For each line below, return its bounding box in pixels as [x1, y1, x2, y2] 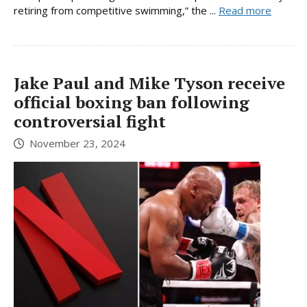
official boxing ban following [14, 90, 249, 113]
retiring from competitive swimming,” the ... [14, 3, 219, 17]
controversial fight [14, 110, 166, 132]
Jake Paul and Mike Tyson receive [14, 71, 285, 94]
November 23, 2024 [29, 136, 125, 151]
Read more [219, 3, 271, 17]
